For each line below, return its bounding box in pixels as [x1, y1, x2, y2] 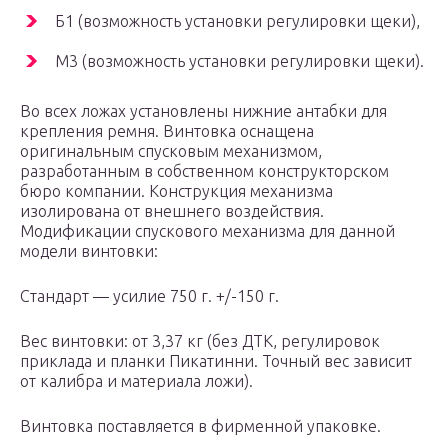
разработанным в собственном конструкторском [20, 162, 389, 181]
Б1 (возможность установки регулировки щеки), [55, 12, 420, 31]
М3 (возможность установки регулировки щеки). [55, 52, 424, 71]
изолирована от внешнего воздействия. [20, 202, 324, 221]
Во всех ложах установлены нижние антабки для [20, 102, 387, 121]
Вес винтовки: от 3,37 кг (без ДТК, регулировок [20, 332, 380, 351]
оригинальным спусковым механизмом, [20, 142, 322, 161]
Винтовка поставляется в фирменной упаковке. [20, 417, 381, 436]
